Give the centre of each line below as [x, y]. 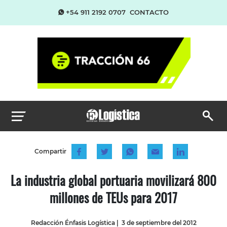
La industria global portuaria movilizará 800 [113, 180]
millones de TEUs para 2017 [113, 197]
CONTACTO [149, 12]
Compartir [50, 151]
